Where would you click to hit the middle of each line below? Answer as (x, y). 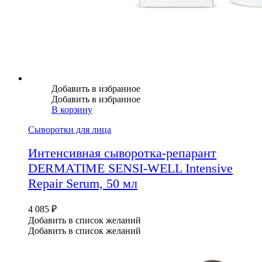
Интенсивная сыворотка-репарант (122, 153)
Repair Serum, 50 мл (83, 184)
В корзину (72, 109)
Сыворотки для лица (70, 129)
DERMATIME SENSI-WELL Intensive (130, 168)
